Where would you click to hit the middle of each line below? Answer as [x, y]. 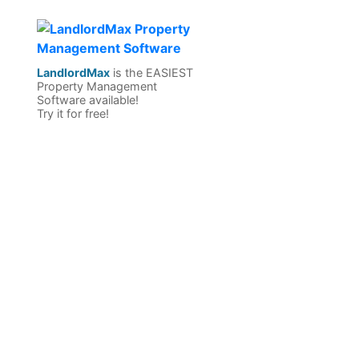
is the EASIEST [151, 73]
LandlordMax [73, 73]
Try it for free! [73, 113]
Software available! [88, 100]
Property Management [97, 86]
